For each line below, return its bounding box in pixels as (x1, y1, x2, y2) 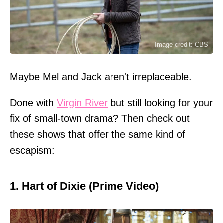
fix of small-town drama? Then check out (10, 112, 190, 124)
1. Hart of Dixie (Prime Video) (10, 179, 159, 192)
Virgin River (57, 97, 108, 108)
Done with (10, 97, 57, 108)
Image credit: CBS (155, 40, 208, 48)
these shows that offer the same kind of (10, 128, 185, 140)
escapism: (10, 144, 55, 156)
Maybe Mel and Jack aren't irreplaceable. (10, 71, 192, 82)
